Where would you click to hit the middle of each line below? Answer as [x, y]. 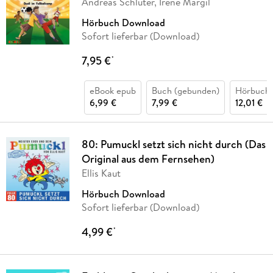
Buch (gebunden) [185, 91]
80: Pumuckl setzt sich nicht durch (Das [173, 144]
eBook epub [112, 91]
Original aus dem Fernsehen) [148, 159]
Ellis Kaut [101, 173]
